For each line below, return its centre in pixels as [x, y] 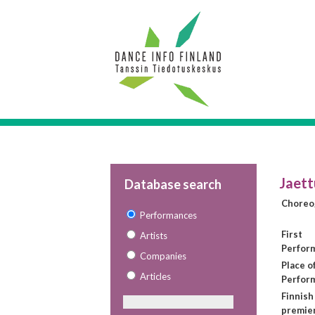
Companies [163, 256]
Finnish [297, 296]
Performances [168, 215]
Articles [155, 276]
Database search [173, 184]
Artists [154, 236]
